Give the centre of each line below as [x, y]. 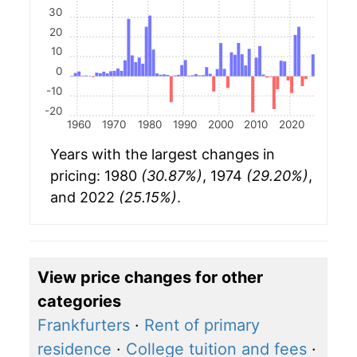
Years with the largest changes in [163, 155]
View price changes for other [150, 278]
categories [79, 302]
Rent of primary [202, 326]
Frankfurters [84, 326]
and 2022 [84, 198]
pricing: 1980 [96, 176]
